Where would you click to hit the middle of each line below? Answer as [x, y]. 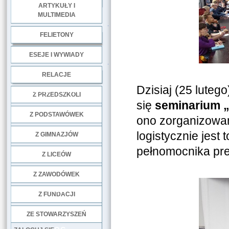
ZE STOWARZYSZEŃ [56, 214]
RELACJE [56, 75]
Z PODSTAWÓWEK [56, 114]
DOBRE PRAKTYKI [58, 90]
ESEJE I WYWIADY [56, 55]
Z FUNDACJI [56, 194]
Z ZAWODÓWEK [56, 174]
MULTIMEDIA [56, 15]
